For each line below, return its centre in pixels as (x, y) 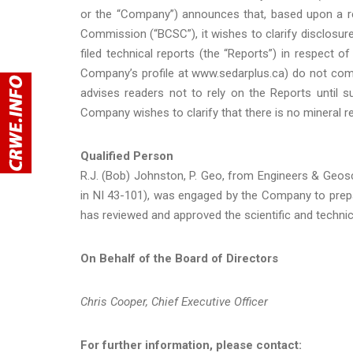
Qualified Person (127, 156)
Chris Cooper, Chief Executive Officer (174, 301)
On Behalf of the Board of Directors (179, 258)
